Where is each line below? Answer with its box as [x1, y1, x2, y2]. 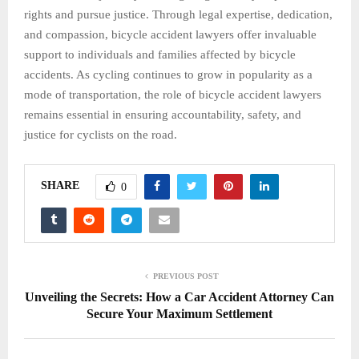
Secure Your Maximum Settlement [87, 306, 272, 321]
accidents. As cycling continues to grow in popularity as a [24, 67, 313, 81]
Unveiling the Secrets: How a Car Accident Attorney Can [25, 289, 334, 304]
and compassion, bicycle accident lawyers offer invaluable [24, 27, 317, 41]
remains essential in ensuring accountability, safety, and [24, 107, 301, 121]
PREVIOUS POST [153, 271, 219, 280]
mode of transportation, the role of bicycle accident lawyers [24, 87, 321, 101]
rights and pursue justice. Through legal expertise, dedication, [24, 7, 333, 21]
